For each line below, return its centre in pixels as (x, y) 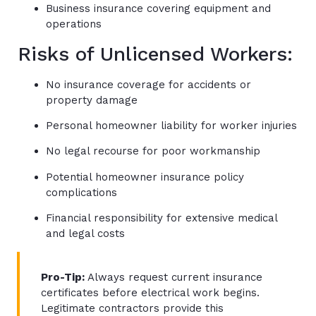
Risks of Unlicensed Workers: (155, 54)
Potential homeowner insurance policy (145, 177)
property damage (92, 100)
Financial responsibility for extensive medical (162, 218)
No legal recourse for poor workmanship (153, 151)
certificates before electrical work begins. (150, 292)
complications (81, 192)
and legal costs (85, 234)
